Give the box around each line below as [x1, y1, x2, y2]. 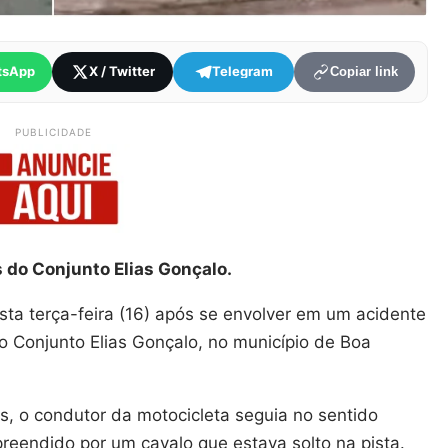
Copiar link [329, 64, 398, 80]
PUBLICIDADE [14, 125, 92, 138]
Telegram [212, 63, 274, 80]
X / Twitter [88, 63, 155, 80]
